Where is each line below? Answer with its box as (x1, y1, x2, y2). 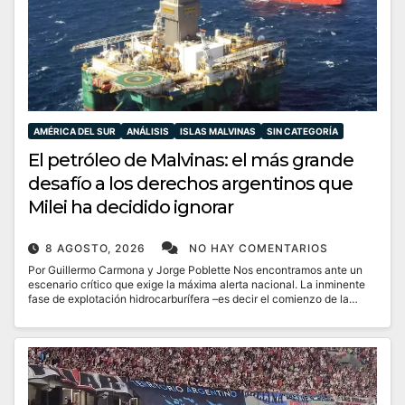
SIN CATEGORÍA (267, 125, 338, 137)
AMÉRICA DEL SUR (33, 125, 116, 137)
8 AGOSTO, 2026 (45, 240, 149, 255)
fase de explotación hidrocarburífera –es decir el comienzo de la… (28, 291, 358, 306)
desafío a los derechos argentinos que (28, 172, 353, 194)
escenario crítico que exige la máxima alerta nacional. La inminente (28, 277, 365, 291)
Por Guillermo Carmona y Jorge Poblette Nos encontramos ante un (28, 262, 363, 277)
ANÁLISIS (127, 125, 169, 137)
